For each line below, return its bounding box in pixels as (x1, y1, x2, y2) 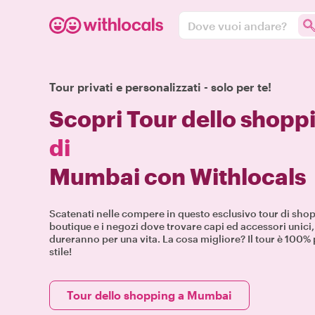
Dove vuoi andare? (188, 18, 287, 32)
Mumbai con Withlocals (49, 163, 306, 189)
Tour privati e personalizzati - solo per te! (49, 80, 271, 94)
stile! (49, 245, 72, 257)
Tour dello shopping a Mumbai (67, 288, 232, 302)
